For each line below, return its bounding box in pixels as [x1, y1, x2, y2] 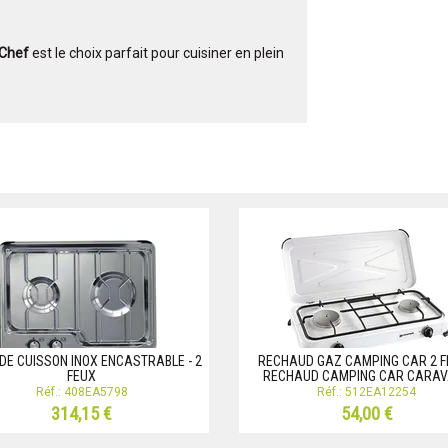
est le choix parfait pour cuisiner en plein [29, 45, 284, 62]
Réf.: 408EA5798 [35, 385, 128, 400]
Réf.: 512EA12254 [317, 385, 416, 400]
